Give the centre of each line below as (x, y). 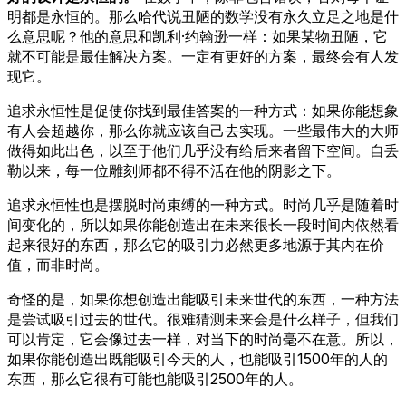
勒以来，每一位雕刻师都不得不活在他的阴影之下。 (174, 170)
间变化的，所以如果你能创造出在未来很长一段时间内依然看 (203, 224)
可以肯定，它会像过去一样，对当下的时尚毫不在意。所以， (203, 338)
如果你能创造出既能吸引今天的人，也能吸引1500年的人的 (198, 358)
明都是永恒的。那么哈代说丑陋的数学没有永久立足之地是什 (203, 16)
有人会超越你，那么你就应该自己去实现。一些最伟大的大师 (203, 130)
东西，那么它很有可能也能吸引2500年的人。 (155, 378)
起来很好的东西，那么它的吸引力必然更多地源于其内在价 (196, 244)
